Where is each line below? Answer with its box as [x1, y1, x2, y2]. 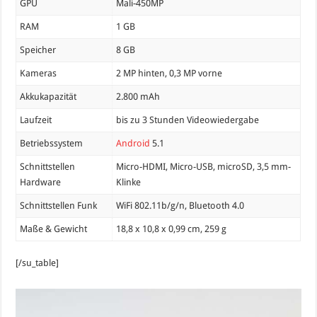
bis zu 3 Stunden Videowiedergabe [116, 115, 260, 126]
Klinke [116, 177, 142, 188]
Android [116, 138, 151, 149]
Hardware [20, 177, 62, 188]
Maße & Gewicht [20, 224, 88, 235]
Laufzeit [20, 115, 52, 126]
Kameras [20, 68, 57, 79]
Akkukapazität [20, 91, 77, 103]
